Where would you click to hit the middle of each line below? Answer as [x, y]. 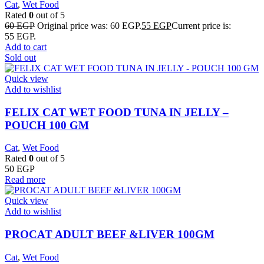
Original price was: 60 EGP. [89, 25]
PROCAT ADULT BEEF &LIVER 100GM [110, 234]
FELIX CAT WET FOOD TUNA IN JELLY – [117, 112]
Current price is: [201, 25]
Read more [25, 180]
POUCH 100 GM [47, 125]
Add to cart [26, 47]
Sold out [20, 57]
